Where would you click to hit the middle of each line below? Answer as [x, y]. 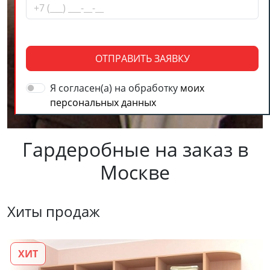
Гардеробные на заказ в [135, 149]
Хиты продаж [54, 212]
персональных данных [103, 103]
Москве [135, 172]
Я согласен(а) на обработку [115, 88]
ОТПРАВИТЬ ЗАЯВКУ [142, 59]
